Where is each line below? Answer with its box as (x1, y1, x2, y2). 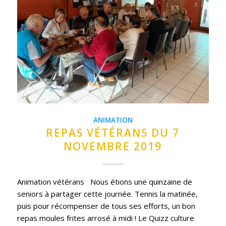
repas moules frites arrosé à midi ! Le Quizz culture (17, 212, 194, 223)
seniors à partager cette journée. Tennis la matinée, (17, 188, 198, 199)
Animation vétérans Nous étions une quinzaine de (17, 176, 192, 187)
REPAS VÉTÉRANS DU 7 (46, 125, 180, 140)
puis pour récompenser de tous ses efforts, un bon (17, 200, 195, 211)
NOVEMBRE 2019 (64, 139, 162, 153)
